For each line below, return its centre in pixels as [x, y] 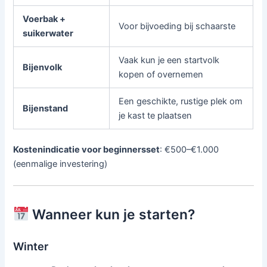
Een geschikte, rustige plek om [181, 102]
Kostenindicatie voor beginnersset [87, 150]
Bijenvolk [43, 68]
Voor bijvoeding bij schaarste [177, 27]
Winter [31, 246]
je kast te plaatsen [156, 116]
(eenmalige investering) [60, 164]
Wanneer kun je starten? [112, 214]
